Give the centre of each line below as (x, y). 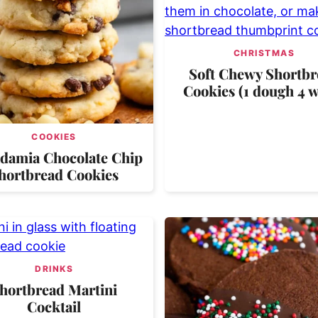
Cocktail (54, 306)
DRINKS (54, 268)
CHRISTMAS (264, 53)
